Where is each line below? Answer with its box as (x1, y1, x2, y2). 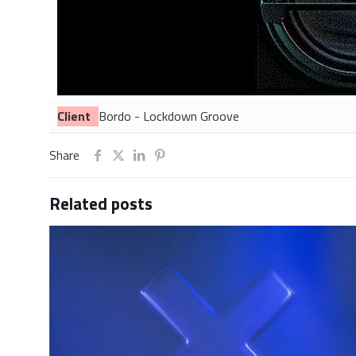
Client (57, 106, 91, 126)
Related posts (49, 191, 153, 216)
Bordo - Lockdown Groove (99, 106, 239, 126)
